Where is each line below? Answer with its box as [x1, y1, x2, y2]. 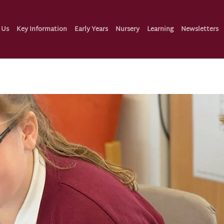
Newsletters [181, 23, 218, 35]
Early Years [74, 23, 108, 35]
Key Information [16, 23, 67, 35]
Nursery [115, 23, 139, 35]
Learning [147, 23, 173, 35]
